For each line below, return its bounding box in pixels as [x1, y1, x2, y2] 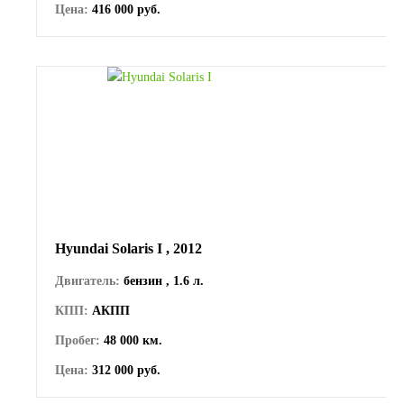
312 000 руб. [88, 363, 161, 377]
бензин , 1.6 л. [120, 273, 204, 288]
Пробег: [55, 333, 100, 347]
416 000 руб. [88, 2, 161, 16]
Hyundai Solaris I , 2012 [55, 240, 202, 256]
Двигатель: [55, 273, 120, 288]
